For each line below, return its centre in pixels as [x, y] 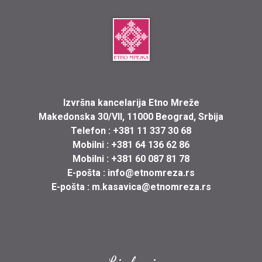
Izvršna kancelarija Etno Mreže [131, 102]
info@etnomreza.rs [151, 173]
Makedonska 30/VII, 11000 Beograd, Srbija [131, 116]
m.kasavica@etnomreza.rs [151, 187]
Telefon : [92, 130]
